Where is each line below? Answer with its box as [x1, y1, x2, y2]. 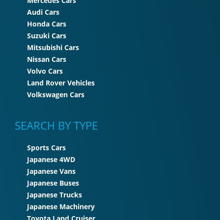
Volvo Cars [27, 66, 63, 76]
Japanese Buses [27, 178, 79, 188]
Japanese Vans [27, 166, 76, 176]
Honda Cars [27, 19, 66, 28]
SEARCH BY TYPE [15, 117, 98, 133]
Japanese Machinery [27, 201, 95, 211]
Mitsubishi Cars [27, 42, 79, 52]
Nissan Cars [27, 54, 66, 64]
